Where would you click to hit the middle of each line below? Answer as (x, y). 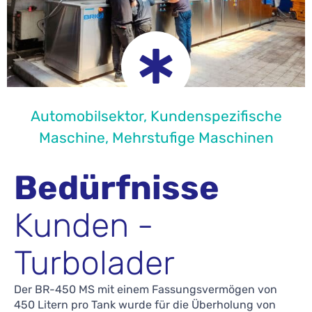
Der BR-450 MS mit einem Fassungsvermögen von (146, 290)
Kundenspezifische (216, 116)
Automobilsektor (87, 116)
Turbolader (94, 263)
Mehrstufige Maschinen (193, 138)
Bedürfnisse (117, 188)
